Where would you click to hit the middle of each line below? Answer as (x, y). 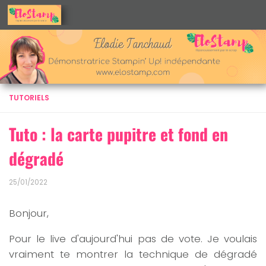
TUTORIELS (29, 98)
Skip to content (51, 17)
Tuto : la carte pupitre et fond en (118, 134)
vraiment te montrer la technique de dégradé (133, 254)
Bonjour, (29, 213)
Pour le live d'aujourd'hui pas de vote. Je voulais (133, 238)
